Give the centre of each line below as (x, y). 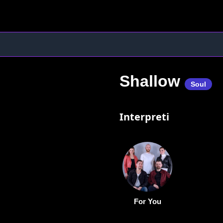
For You (147, 201)
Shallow (152, 81)
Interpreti (144, 117)
